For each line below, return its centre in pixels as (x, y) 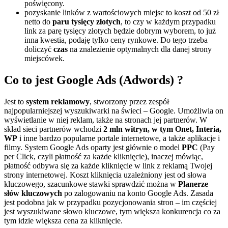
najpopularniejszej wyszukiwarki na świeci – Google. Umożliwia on (114, 111)
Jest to (15, 102)
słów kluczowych (33, 193)
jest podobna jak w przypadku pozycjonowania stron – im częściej (110, 203)
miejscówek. (45, 59)
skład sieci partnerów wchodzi (54, 129)
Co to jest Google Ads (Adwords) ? (95, 80)
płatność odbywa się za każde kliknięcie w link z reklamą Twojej (108, 166)
